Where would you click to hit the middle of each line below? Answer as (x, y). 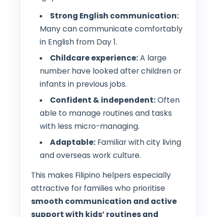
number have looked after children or (110, 71)
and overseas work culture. (90, 155)
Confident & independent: (103, 100)
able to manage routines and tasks (106, 113)
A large (153, 58)
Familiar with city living (139, 142)
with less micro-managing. (89, 126)
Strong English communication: (115, 15)
